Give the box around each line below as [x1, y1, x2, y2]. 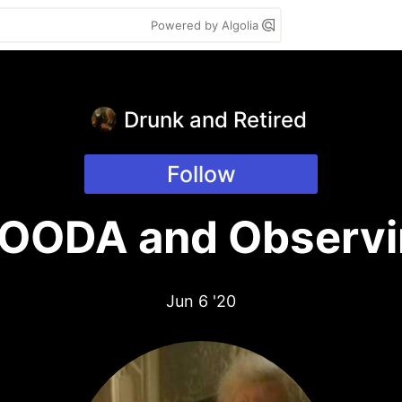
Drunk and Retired [124, 107, 307, 133]
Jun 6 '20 [166, 292, 236, 310]
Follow [166, 161, 236, 188]
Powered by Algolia [151, 18, 262, 32]
